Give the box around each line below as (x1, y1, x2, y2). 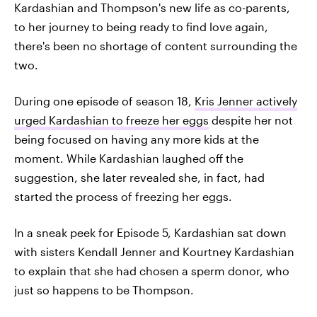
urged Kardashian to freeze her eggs (14, 113, 209, 127)
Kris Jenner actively (195, 94, 297, 108)
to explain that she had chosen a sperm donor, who (14, 264, 289, 277)
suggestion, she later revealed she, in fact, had (14, 171, 265, 184)
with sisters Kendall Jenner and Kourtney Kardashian (14, 245, 294, 258)
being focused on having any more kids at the (14, 132, 259, 146)
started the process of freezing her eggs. (14, 190, 232, 203)
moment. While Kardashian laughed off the (14, 151, 243, 165)
